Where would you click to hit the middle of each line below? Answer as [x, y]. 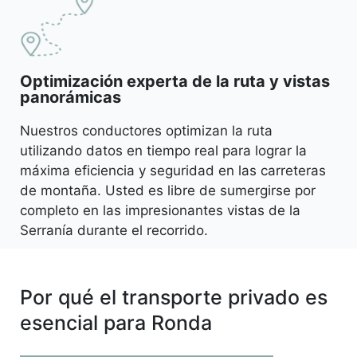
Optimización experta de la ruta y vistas [175, 81]
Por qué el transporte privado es [174, 297]
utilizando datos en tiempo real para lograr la [163, 150]
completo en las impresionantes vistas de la [160, 210]
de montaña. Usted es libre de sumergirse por [168, 190]
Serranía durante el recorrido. [114, 230]
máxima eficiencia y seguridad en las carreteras [173, 170]
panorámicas [71, 97]
